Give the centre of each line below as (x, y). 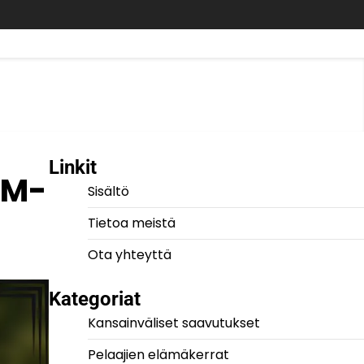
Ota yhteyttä (129, 255)
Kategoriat (94, 299)
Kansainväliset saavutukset (173, 323)
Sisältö (108, 191)
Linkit (72, 167)
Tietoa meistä (131, 223)
